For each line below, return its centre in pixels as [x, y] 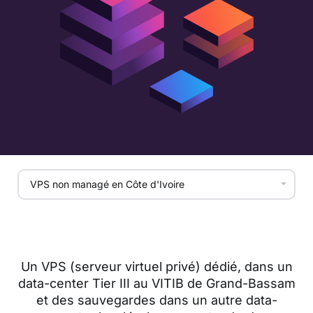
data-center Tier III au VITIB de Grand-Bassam [156, 283]
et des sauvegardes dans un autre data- [156, 300]
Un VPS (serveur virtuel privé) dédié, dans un [156, 266]
